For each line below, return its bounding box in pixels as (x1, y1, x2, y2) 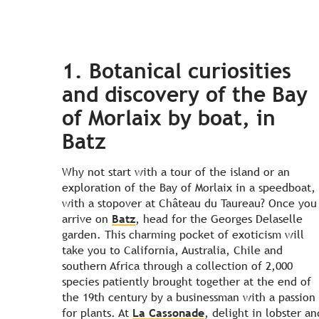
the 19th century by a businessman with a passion (62, 291, 315, 305)
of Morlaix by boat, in (62, 105, 276, 131)
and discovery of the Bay (62, 82, 308, 108)
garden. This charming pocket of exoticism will (62, 228, 304, 242)
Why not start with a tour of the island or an (62, 165, 290, 179)
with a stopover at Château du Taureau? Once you (62, 197, 317, 211)
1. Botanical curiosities (62, 58, 291, 84)
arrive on (62, 212, 112, 226)
